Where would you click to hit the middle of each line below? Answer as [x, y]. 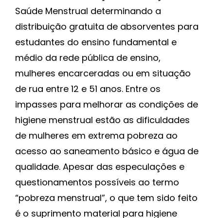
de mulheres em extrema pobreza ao [96, 136]
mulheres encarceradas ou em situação [103, 73]
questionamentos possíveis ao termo [97, 182]
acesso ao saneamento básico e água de [107, 151]
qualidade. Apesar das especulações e [100, 167]
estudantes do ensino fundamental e [96, 42]
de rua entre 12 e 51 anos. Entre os [88, 89]
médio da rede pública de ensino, [88, 58]
